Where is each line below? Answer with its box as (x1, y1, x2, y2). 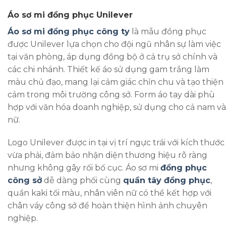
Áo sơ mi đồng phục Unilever (8, 10, 133, 20)
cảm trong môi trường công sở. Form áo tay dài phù (8, 89, 215, 99)
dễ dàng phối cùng (42, 176, 123, 186)
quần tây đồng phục (123, 176, 210, 186)
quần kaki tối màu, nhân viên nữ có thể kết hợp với (8, 188, 211, 198)
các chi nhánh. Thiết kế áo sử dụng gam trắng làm (8, 64, 209, 74)
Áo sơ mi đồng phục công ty (8, 26, 130, 36)
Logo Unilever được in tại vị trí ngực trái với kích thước (8, 138, 224, 148)
